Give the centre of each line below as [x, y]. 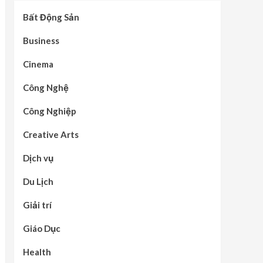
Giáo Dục [41, 228]
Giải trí [37, 205]
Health [37, 252]
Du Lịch [38, 181]
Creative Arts [50, 134]
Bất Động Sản [51, 17]
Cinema [38, 64]
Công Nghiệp [49, 111]
